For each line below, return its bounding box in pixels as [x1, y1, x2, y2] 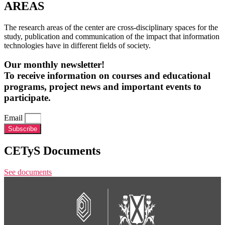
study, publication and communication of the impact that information [4, 32, 219, 41]
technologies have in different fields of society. [4, 41, 151, 50]
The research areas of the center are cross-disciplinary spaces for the [4, 23, 218, 32]
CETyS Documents [4, 144, 100, 157]
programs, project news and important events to [4, 81, 201, 92]
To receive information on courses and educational [4, 70, 210, 81]
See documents [4, 167, 52, 176]
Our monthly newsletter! [4, 59, 104, 70]
